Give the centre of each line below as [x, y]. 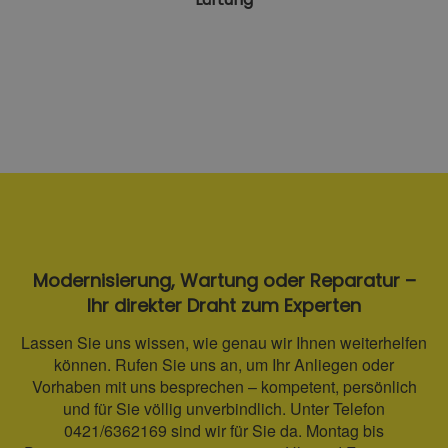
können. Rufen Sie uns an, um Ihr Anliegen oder [224, 364]
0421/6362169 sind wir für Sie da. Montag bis [224, 430]
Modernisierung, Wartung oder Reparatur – [224, 281]
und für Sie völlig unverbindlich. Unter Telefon [224, 408]
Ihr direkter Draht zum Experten [224, 306]
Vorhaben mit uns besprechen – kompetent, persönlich [224, 386]
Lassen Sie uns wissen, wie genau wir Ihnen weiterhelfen [224, 342]
